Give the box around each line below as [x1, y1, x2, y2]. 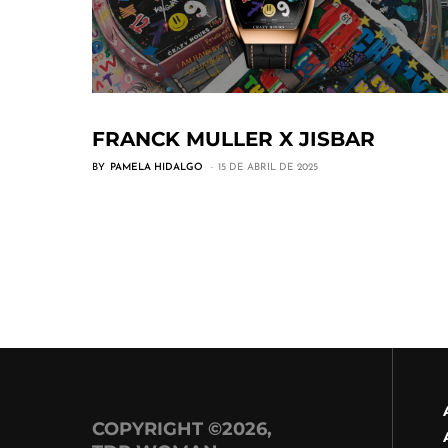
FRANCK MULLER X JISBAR [92, 127, 375, 151]
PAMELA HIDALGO [110, 162, 203, 173]
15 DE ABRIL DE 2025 [218, 162, 318, 173]
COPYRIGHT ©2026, [92, 418, 272, 440]
